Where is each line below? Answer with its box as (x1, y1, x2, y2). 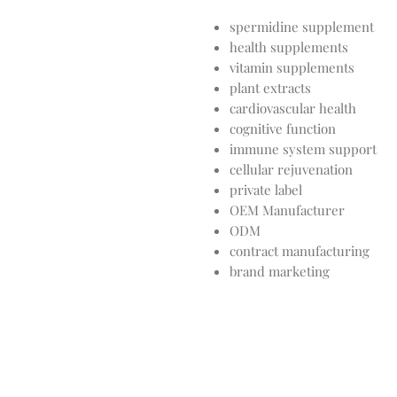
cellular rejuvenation (230, 160, 353, 178)
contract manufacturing (230, 242, 370, 260)
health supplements (230, 38, 348, 56)
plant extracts (230, 79, 311, 97)
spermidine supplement (230, 18, 374, 35)
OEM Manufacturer (230, 201, 345, 219)
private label (230, 181, 302, 198)
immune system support (230, 140, 377, 158)
